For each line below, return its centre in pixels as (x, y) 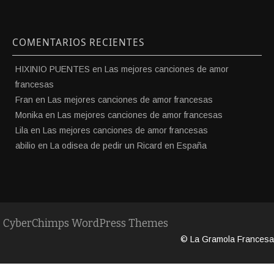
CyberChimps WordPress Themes (86, 224)
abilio (25, 146)
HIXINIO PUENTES (53, 69)
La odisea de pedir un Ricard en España (128, 146)
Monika (29, 115)
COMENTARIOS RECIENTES (78, 43)
